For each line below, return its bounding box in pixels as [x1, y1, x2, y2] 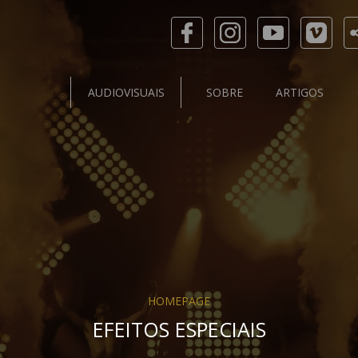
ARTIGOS [276, 85, 324, 100]
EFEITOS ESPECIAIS [92, 316, 266, 343]
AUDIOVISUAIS [87, 85, 165, 100]
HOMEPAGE [148, 293, 210, 308]
